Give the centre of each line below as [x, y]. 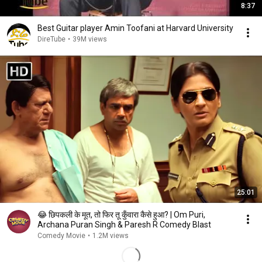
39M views [90, 39]
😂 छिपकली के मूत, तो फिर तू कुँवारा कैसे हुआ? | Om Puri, [121, 215]
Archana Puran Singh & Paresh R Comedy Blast [124, 225]
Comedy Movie [61, 236]
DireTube [51, 39]
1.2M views [111, 236]
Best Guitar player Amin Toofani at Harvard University [135, 28]
